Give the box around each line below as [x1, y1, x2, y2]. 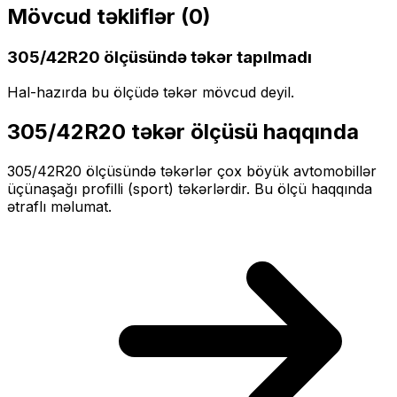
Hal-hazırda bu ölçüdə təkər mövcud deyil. [7, 83, 294, 102]
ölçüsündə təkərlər [82, 162, 217, 181]
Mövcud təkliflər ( [7, 3, 189, 29]
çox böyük [217, 162, 289, 181]
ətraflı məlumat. [7, 198, 112, 216]
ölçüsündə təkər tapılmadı [100, 46, 312, 67]
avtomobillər [293, 162, 377, 181]
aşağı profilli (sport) [42, 180, 174, 198]
